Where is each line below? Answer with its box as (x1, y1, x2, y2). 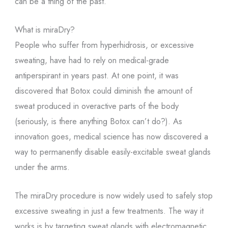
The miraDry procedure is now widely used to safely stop (14, 189, 213, 202)
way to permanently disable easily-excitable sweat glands (14, 145, 211, 158)
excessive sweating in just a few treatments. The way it (14, 205, 204, 217)
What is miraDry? (14, 23, 75, 36)
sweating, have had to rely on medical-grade (14, 53, 169, 66)
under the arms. (14, 160, 70, 173)
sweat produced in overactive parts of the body (14, 99, 179, 112)
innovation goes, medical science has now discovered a (14, 130, 208, 142)
